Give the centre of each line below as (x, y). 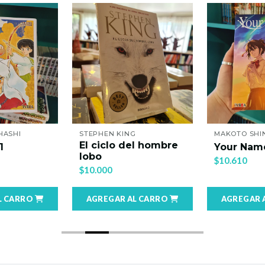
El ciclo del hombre (129, 145)
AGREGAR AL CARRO (127, 198)
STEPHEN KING (108, 134)
